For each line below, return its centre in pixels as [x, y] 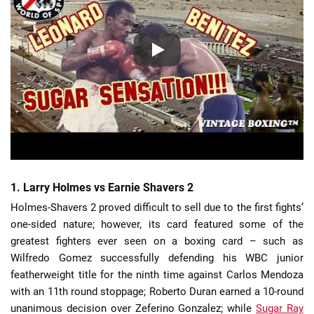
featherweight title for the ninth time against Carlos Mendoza [157, 275]
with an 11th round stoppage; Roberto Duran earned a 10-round [157, 292]
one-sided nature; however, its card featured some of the [157, 224]
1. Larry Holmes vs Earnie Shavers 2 [102, 187]
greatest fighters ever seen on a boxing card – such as [157, 241]
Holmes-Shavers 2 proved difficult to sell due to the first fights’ [157, 207]
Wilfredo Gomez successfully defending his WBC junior [157, 258]
